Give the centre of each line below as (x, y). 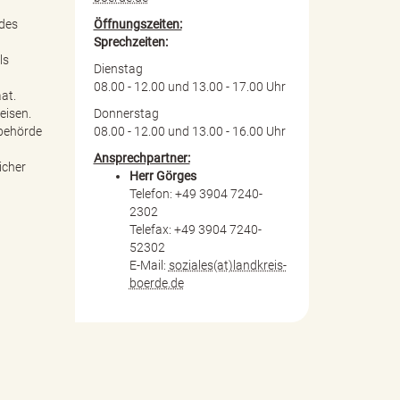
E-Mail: (149, 265)
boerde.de (156, 283)
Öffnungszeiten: (137, 24)
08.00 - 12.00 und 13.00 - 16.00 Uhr (189, 131)
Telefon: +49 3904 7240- (196, 193)
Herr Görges (162, 175)
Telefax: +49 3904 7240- (195, 229)
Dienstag (118, 68)
